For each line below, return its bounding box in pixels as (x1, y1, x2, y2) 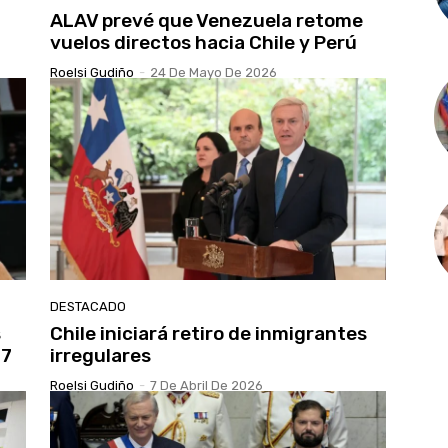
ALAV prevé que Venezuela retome (50, 9, 363, 33)
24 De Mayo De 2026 (150, 65, 277, 81)
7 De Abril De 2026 (150, 377, 263, 393)
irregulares (50, 343, 151, 367)
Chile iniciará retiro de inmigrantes (50, 321, 367, 345)
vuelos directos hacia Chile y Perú (50, 31, 357, 55)
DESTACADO (50, 298, 126, 314)
